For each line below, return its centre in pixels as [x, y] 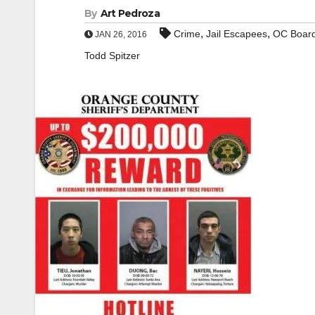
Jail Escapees [237, 34]
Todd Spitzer [112, 56]
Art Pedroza [130, 13]
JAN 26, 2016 [120, 34]
